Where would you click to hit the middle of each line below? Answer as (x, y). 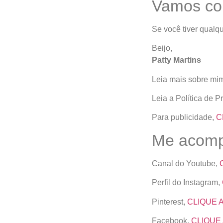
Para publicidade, (184, 117)
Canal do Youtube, (185, 163)
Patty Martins (176, 60)
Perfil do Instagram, (187, 183)
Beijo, (162, 48)
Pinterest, (169, 202)
